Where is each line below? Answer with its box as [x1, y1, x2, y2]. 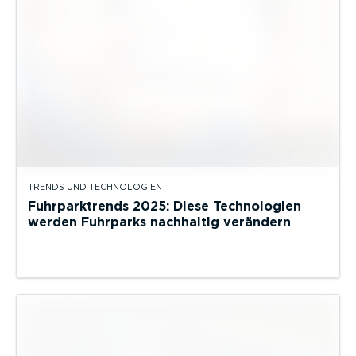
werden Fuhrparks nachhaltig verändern [28, 214, 291, 230]
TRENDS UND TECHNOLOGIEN [28, 181, 162, 192]
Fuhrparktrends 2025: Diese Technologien [28, 198, 301, 214]
